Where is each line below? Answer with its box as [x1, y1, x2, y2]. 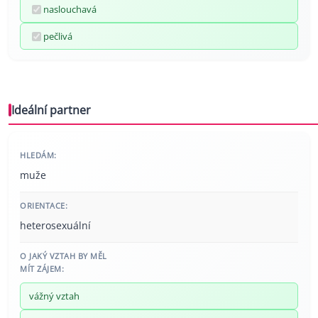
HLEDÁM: [20, 150, 57, 161]
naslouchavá [43, 3, 97, 16]
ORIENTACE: [20, 200, 67, 212]
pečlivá [43, 30, 72, 43]
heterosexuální [20, 219, 91, 233]
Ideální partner [11, 102, 91, 119]
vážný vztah [29, 290, 79, 303]
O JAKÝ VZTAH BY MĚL [20, 251, 107, 262]
